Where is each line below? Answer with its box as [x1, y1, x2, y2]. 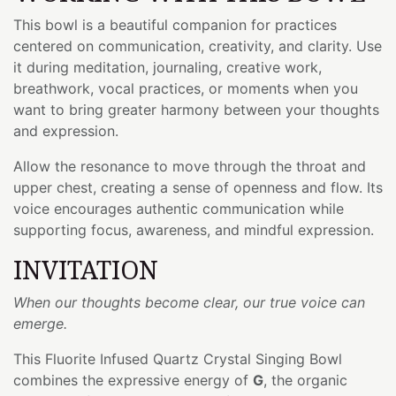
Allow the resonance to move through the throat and [13, 156, 366, 175]
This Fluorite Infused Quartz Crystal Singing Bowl [13, 349, 342, 368]
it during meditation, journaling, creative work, [13, 57, 322, 76]
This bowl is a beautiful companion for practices [13, 15, 337, 34]
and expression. [13, 121, 118, 140]
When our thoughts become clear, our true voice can [13, 293, 365, 311]
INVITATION [13, 251, 158, 286]
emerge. [13, 314, 67, 332]
